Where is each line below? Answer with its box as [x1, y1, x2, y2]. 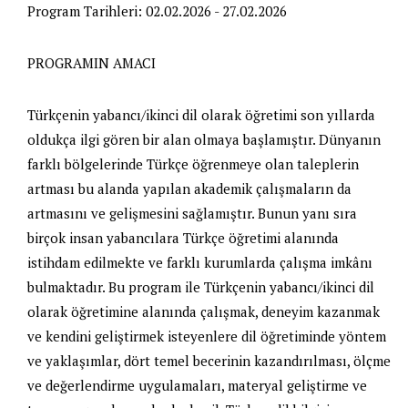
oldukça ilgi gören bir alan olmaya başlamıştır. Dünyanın [27, 129, 381, 148]
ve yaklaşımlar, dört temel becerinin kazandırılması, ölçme [27, 351, 391, 370]
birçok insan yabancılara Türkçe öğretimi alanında [27, 228, 339, 247]
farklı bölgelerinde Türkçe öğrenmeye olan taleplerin [27, 154, 359, 173]
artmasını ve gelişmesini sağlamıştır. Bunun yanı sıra [27, 203, 357, 222]
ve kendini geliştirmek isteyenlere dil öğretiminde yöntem [27, 326, 386, 345]
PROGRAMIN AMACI [27, 53, 156, 72]
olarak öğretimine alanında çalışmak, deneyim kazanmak [27, 301, 380, 321]
